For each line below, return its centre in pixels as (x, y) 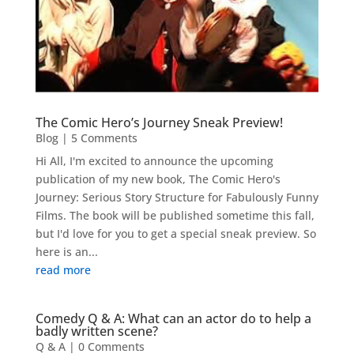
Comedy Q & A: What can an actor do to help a (173, 318)
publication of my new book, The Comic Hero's (158, 179)
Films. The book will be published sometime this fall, (175, 215)
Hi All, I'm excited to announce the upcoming (154, 160)
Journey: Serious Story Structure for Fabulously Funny (177, 197)
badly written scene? (96, 331)
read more (63, 269)
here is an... (66, 251)
